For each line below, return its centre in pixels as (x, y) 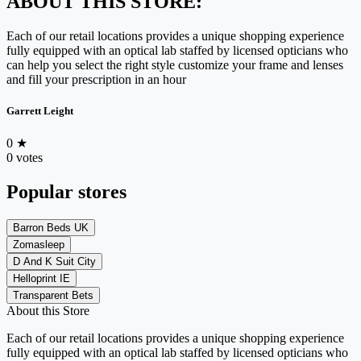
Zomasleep (39, 244)
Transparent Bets (53, 295)
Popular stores (66, 191)
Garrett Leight (40, 110)
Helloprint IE (41, 278)
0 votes (25, 157)
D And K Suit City (54, 261)
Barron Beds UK (51, 227)
